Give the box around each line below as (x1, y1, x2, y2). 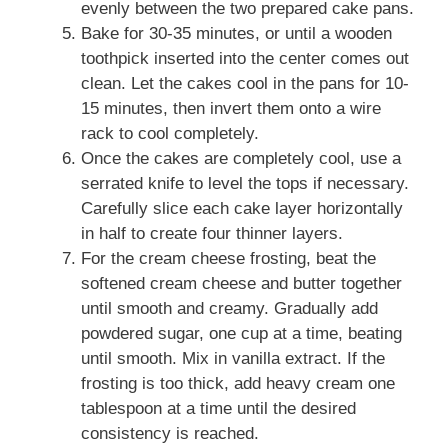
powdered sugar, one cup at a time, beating (81, 324, 402, 343)
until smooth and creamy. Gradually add (81, 299, 378, 318)
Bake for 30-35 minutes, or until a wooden (81, 24, 392, 43)
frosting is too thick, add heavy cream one (81, 374, 395, 393)
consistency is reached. (81, 424, 259, 443)
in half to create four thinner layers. (81, 224, 343, 243)
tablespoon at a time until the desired (81, 399, 356, 418)
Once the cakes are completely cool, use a (81, 149, 401, 168)
